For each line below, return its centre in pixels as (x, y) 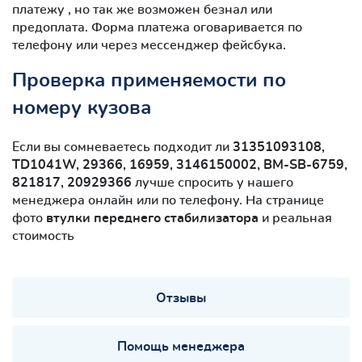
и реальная (297, 218)
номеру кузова (82, 108)
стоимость (43, 236)
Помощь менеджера (181, 346)
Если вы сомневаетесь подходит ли (122, 147)
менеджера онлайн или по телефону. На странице (168, 200)
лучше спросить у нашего (213, 182)
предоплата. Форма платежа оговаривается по (157, 27)
